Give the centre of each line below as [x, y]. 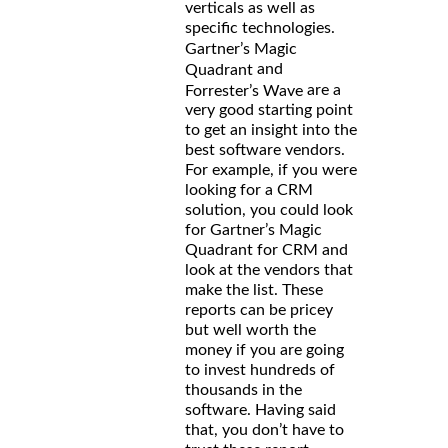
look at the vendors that [269, 270]
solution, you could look [269, 210]
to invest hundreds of [260, 370]
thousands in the [243, 390]
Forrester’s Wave [244, 90]
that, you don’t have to [264, 430]
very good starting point [269, 110]
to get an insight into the [271, 130]
